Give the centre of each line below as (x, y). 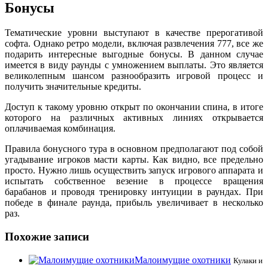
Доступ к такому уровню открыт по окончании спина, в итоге (134, 107)
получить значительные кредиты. (73, 87)
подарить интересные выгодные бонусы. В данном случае (134, 54)
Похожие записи (47, 237)
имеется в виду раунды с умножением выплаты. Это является (134, 65)
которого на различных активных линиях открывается (134, 118)
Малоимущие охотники (183, 260)
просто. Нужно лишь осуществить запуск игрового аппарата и (134, 170)
